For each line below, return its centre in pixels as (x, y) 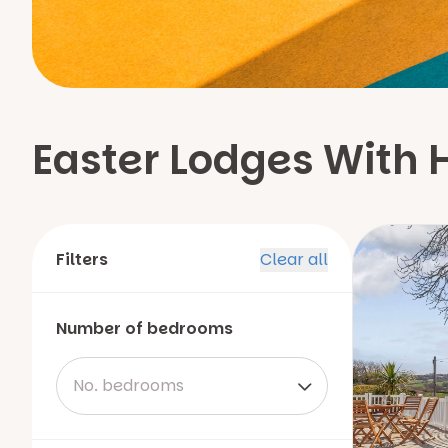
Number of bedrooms (144, 328)
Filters (82, 259)
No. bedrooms (128, 385)
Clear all (294, 259)
